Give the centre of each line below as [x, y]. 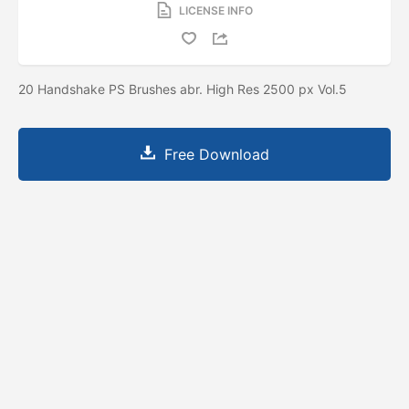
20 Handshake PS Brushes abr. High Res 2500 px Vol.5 [184, 89]
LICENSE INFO [215, 10]
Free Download [216, 154]
